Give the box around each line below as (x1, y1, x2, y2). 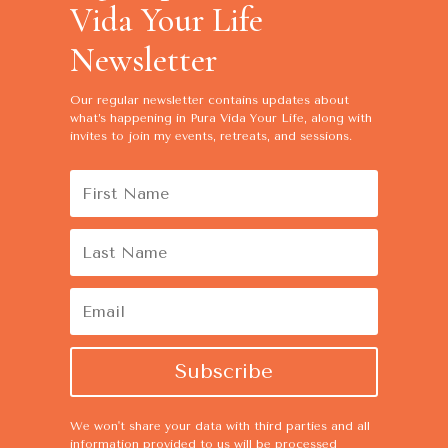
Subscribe (174, 360, 273, 383)
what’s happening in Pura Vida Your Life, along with (69, 111, 372, 125)
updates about (261, 93, 349, 107)
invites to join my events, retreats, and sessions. (69, 129, 352, 143)
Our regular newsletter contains (69, 93, 262, 107)
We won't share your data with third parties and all (69, 419, 370, 433)
